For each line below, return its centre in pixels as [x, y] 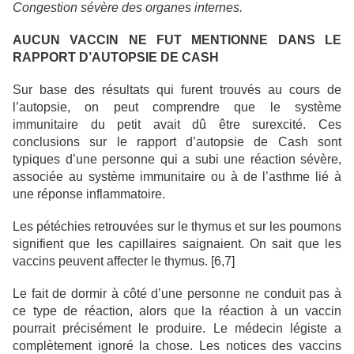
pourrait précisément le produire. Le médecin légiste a [177, 329]
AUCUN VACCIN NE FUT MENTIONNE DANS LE [177, 40]
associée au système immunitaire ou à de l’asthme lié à [177, 177]
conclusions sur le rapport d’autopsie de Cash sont [177, 142]
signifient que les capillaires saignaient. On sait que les [177, 244]
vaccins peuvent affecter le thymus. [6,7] [124, 262]
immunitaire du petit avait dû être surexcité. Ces [177, 125]
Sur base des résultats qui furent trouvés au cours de [177, 90]
